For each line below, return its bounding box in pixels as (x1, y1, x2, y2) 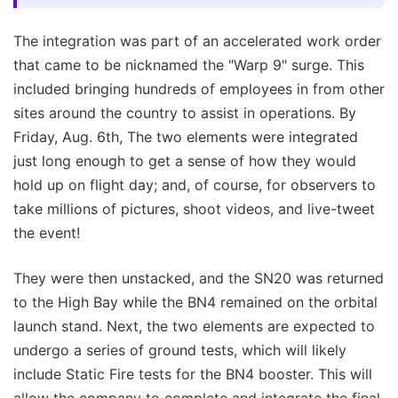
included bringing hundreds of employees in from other (13, 80, 385, 99)
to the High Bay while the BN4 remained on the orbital (13, 293, 378, 312)
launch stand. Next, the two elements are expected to (13, 317, 375, 336)
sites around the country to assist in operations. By (13, 104, 356, 123)
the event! (13, 224, 80, 243)
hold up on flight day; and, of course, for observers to (13, 176, 376, 195)
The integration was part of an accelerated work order (13, 32, 381, 51)
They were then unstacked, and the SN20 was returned (13, 269, 384, 288)
